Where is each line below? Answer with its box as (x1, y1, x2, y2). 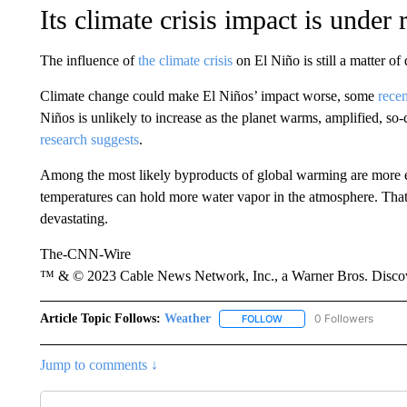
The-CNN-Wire (39, 246, 131, 262)
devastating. (39, 211, 108, 226)
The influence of (39, 53, 134, 68)
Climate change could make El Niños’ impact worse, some (39, 88, 378, 104)
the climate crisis (134, 53, 236, 68)
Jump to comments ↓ (39, 357, 158, 373)
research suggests (39, 132, 139, 147)
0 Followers (313, 312, 373, 325)
